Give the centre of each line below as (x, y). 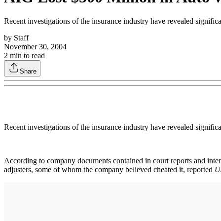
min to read (26, 55)
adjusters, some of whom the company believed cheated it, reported (109, 169)
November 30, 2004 (35, 46)
